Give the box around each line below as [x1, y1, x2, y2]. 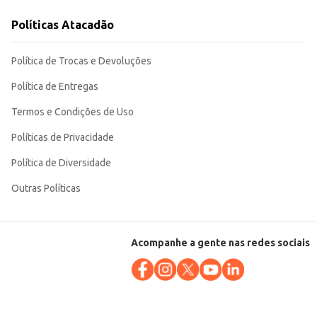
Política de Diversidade [11, 157, 111, 169]
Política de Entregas [11, 81, 98, 93]
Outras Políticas [11, 183, 81, 195]
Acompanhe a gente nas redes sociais [131, 237, 310, 249]
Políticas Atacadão [11, 18, 114, 32]
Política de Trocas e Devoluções [11, 55, 151, 67]
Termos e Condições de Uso [11, 106, 134, 118]
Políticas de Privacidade [11, 132, 114, 144]
